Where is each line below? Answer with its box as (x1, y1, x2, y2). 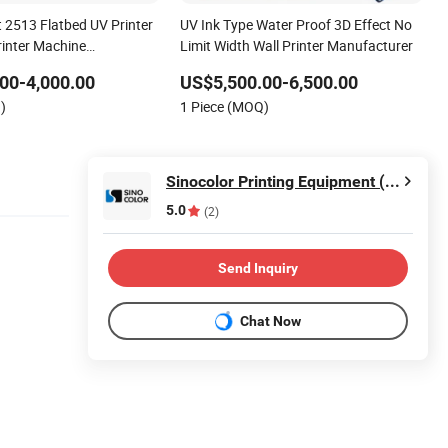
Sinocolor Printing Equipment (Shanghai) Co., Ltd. (385, 172, 400, 192)
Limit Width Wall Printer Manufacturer (180, 36, 414, 56)
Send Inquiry (218, 259, 298, 276)
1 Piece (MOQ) (180, 97, 270, 117)
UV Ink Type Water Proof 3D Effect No (180, 15, 413, 35)
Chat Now (240, 312, 301, 329)
